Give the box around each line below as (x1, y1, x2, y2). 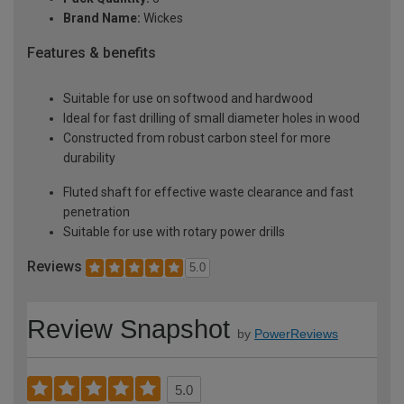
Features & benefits (27, 44, 156, 62)
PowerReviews (254, 326, 338, 341)
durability (63, 151, 115, 166)
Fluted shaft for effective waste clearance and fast (63, 185, 353, 200)
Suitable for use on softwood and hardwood (63, 91, 313, 106)
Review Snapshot (27, 314, 230, 344)
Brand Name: (63, 11, 141, 26)
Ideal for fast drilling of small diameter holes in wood (63, 111, 360, 126)
